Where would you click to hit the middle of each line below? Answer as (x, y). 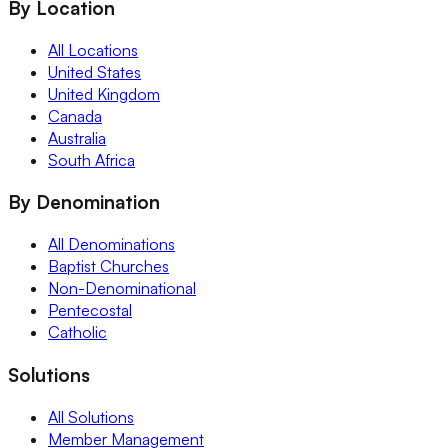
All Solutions (91, 416)
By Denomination (84, 202)
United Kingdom (104, 93)
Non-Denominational (122, 288)
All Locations (93, 49)
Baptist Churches (108, 266)
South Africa (91, 159)
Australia (77, 137)
